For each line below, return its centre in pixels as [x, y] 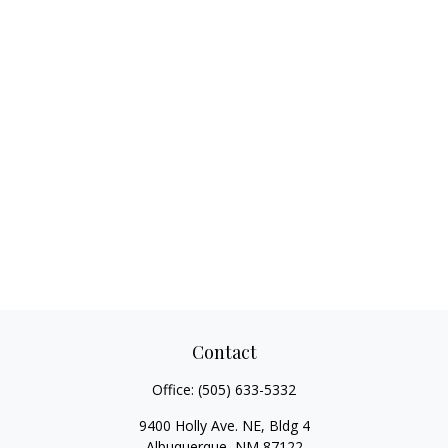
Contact [224, 352]
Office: [175, 389]
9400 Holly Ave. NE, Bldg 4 [224, 425]
